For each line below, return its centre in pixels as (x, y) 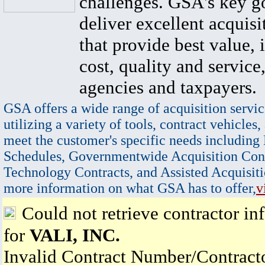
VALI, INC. (75, 235)
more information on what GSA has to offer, (130, 188)
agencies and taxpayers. (168, 87)
